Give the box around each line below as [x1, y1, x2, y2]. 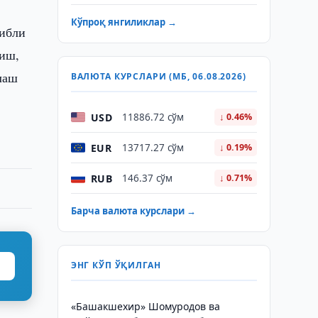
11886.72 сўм [121, 111, 184, 124]
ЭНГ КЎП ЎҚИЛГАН [70, 259, 161, 271]
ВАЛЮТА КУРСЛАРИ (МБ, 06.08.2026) [70, 70, 246, 82]
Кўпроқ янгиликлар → [70, 16, 177, 28]
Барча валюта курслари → [70, 204, 196, 217]
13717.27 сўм [121, 141, 184, 154]
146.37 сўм [121, 172, 172, 185]
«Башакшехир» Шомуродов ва [70, 300, 220, 313]
